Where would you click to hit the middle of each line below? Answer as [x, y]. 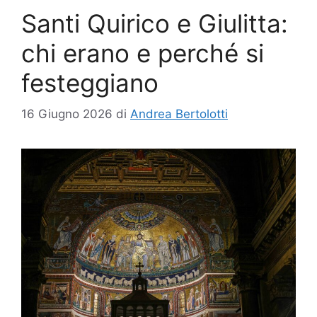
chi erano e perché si [143, 53]
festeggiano [90, 82]
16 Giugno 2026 [67, 114]
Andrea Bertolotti [179, 114]
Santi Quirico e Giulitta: [155, 23]
